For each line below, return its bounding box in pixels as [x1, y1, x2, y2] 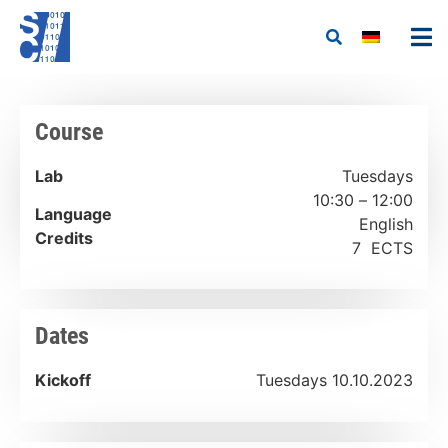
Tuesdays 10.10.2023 [256, 370, 413, 391]
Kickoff [35, 370, 95, 391]
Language [35, 204, 112, 225]
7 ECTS [352, 238, 413, 258]
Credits [35, 228, 93, 249]
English [359, 214, 413, 234]
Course [35, 118, 103, 146]
